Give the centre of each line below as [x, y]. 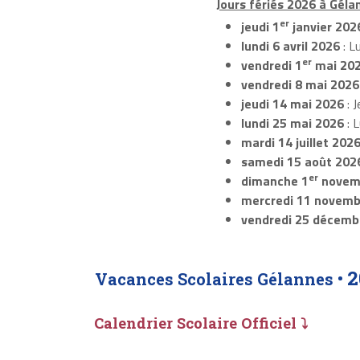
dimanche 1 [274, 181]
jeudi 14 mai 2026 [292, 104]
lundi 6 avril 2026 [290, 46]
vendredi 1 [271, 65]
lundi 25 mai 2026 [292, 123]
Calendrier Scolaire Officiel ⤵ [201, 323]
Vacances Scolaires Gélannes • [221, 279]
